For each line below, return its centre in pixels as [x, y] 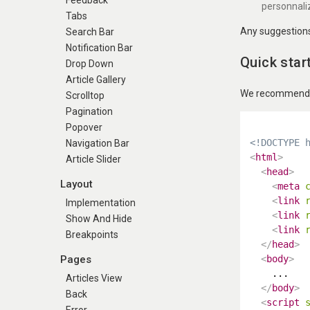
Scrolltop [85, 95]
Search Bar [90, 32]
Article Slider [93, 159]
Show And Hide [99, 219]
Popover [84, 127]
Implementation [101, 203]
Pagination [89, 111]
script [283, 303]
